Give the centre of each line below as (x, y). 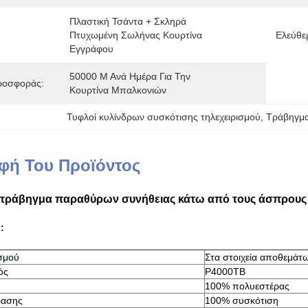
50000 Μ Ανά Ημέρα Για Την (130, 76)
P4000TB (225, 272)
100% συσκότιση (242, 300)
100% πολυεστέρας (247, 286)
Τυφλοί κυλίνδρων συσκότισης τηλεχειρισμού (163, 117)
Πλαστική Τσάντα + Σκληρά (128, 21)
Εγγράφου (91, 49)
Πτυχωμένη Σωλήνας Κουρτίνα (136, 35)
